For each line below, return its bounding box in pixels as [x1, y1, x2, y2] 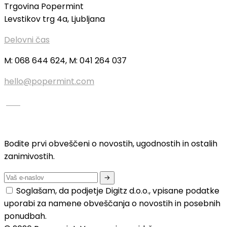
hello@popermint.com [4, 75, 94, 88]
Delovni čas [4, 34, 50, 46]
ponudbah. [4, 210, 47, 222]
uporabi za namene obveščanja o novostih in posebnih [4, 198, 220, 210]
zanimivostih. [4, 150, 55, 163]
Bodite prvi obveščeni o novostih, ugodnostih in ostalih [4, 138, 217, 150]
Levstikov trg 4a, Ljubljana [4, 13, 105, 25]
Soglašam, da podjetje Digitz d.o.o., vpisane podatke [16, 185, 219, 197]
